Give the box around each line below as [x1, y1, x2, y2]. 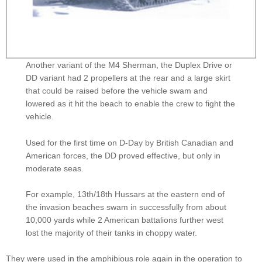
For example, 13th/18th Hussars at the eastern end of [26, 189, 225, 199]
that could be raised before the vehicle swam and [26, 86, 208, 96]
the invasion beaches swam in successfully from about [26, 202, 227, 212]
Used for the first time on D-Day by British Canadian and [26, 137, 234, 147]
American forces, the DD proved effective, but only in [26, 150, 221, 160]
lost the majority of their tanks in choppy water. [26, 227, 198, 237]
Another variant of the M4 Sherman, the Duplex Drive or [26, 60, 233, 70]
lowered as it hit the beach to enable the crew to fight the [26, 99, 236, 109]
